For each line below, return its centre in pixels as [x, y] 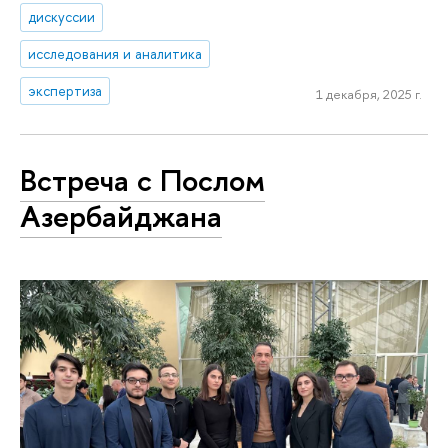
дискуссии [62, 17]
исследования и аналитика [115, 54]
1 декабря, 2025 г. [368, 93]
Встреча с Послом [142, 179]
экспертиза [65, 91]
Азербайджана [121, 215]
